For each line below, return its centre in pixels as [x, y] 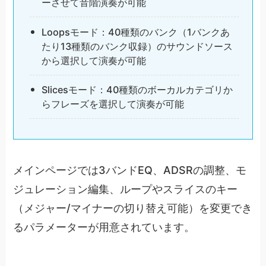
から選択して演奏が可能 [94, 60]
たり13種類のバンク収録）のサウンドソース [137, 46]
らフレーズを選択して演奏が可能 [113, 104]
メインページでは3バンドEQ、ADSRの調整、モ [130, 170]
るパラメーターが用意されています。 [104, 227]
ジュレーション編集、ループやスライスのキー [126, 189]
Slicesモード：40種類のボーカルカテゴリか [137, 89]
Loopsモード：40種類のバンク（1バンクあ [135, 32]
